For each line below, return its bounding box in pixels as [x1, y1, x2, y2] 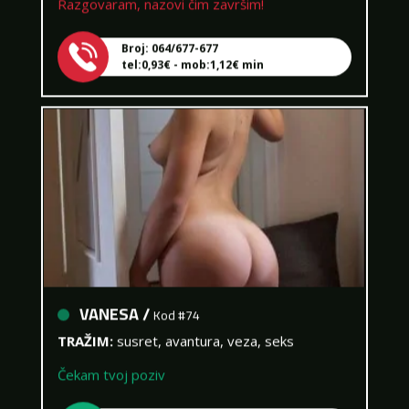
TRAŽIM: [57, 316, 117, 335]
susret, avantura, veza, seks [116, 316, 294, 335]
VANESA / [79, 283, 153, 314]
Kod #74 [152, 288, 200, 312]
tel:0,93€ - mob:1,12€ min [121, 40, 264, 57]
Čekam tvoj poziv [57, 350, 165, 369]
